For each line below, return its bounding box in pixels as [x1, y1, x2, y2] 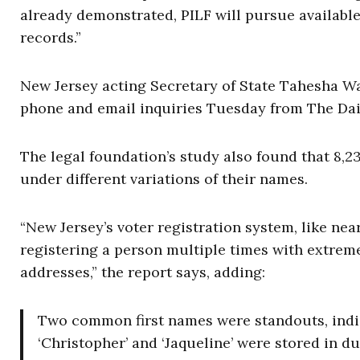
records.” [20, 28, 81, 47]
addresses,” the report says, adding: [20, 263, 265, 282]
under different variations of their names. [20, 170, 308, 189]
